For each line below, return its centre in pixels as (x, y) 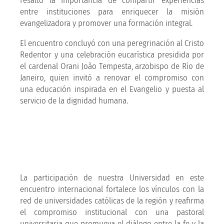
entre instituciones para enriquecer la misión (112, 11)
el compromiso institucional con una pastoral (112, 212)
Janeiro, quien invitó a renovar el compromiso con (112, 77)
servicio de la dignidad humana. (74, 100)
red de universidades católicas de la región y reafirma (112, 200)
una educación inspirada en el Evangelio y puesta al (112, 89)
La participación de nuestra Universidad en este (112, 177)
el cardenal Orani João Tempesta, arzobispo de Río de (112, 66)
